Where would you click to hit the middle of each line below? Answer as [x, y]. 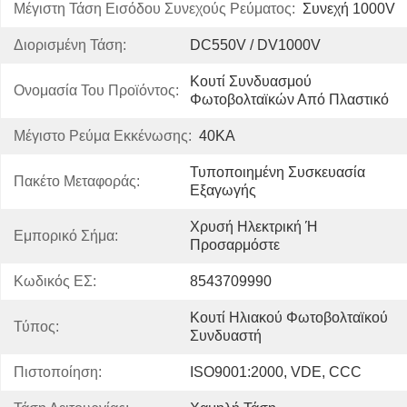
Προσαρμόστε [235, 245]
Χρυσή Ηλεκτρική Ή [253, 227]
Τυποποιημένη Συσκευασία [278, 172]
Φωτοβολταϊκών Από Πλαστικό [289, 99]
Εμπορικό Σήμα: [66, 236]
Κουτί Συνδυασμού [251, 81]
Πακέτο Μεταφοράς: [77, 181]
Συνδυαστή [226, 336]
